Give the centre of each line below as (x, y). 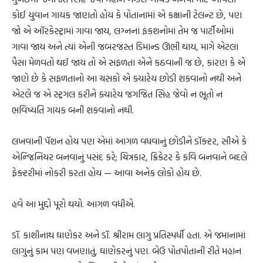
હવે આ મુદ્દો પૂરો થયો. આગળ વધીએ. (73, 203)
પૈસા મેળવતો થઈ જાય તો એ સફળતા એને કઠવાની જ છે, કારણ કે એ (129, 62)
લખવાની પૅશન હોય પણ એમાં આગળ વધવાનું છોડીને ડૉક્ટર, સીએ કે (129, 141)
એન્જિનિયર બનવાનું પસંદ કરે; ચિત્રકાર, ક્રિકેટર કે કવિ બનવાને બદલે (129, 156)
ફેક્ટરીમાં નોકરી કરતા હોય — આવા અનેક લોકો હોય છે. (107, 172)
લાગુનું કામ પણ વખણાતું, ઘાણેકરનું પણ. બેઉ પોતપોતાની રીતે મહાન (127, 250)
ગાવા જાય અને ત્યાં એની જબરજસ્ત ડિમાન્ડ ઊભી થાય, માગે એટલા (125, 46)
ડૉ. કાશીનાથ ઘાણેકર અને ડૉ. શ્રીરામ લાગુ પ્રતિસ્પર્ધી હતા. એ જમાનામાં (129, 235)
